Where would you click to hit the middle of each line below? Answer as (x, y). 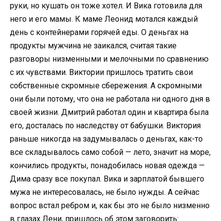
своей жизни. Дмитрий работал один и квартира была (109, 112)
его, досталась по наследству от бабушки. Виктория (105, 126)
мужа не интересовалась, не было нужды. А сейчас (105, 192)
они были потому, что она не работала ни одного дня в (110, 99)
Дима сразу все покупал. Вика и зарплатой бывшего (107, 179)
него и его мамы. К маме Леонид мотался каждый (104, 19)
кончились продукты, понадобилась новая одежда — (107, 166)
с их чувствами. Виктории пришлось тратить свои (101, 72)
